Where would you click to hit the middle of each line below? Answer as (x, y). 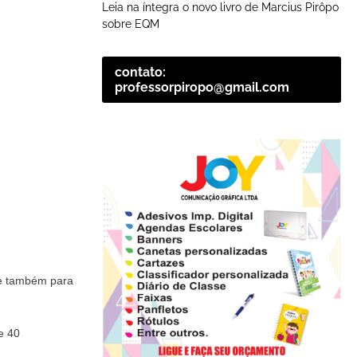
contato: (140, 72)
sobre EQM (131, 24)
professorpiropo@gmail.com (202, 87)
